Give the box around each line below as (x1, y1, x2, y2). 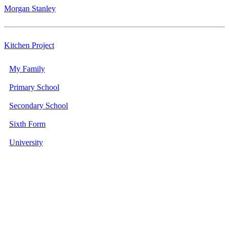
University (9, 138, 43, 147)
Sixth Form (9, 120, 45, 128)
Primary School (9, 83, 59, 91)
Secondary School (9, 101, 68, 110)
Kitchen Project (4, 41, 54, 50)
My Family (9, 64, 45, 73)
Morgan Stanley (4, 4, 56, 13)
